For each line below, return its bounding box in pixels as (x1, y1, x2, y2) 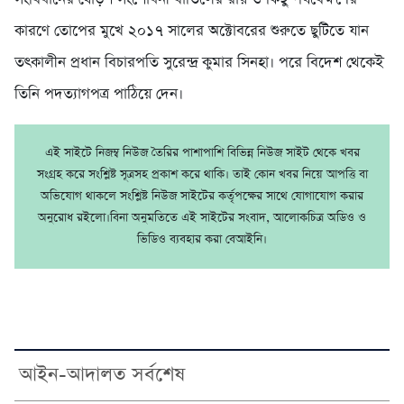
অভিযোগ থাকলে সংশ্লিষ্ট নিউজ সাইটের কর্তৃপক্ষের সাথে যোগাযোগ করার (41, 188, 363, 206)
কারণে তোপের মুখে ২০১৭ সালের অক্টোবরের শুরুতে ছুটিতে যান (14, 21, 369, 42)
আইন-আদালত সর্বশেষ (19, 362, 185, 390)
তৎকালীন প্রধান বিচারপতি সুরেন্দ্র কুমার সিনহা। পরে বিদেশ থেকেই (14, 52, 383, 74)
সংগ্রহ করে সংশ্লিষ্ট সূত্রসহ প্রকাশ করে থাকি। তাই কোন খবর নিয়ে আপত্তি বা (36, 166, 368, 184)
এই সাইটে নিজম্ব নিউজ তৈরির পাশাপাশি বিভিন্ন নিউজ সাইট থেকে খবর (44, 144, 360, 162)
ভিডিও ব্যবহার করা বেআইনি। (137, 231, 267, 249)
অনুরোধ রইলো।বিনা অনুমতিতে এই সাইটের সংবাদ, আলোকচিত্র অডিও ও (38, 209, 366, 227)
